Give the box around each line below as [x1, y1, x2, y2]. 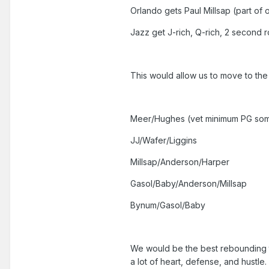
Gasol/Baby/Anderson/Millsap [130, 178, 247, 189]
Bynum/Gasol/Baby [130, 200, 205, 211]
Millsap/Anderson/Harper [130, 157, 229, 168]
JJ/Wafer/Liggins [130, 135, 197, 146]
